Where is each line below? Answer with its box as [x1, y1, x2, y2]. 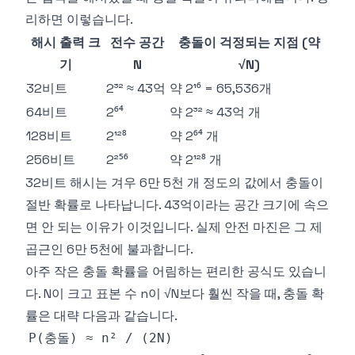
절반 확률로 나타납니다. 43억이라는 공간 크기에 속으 [25, 197, 329, 213]
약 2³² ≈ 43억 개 [170, 104, 261, 120]
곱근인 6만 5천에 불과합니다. [25, 241, 193, 258]
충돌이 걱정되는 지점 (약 [178, 34, 320, 51]
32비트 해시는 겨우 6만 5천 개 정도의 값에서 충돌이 [25, 174, 323, 191]
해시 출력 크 [30, 34, 101, 51]
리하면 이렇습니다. [25, 11, 133, 28]
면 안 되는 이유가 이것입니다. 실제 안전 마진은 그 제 [25, 219, 323, 235]
